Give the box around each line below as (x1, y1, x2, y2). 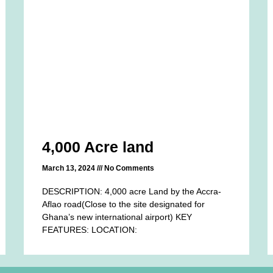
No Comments (102, 164, 155, 173)
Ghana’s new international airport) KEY (42, 212, 193, 222)
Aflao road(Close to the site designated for (42, 199, 205, 210)
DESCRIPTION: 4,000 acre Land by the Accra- (42, 186, 222, 197)
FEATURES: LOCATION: (42, 225, 138, 235)
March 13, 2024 (42, 164, 97, 173)
